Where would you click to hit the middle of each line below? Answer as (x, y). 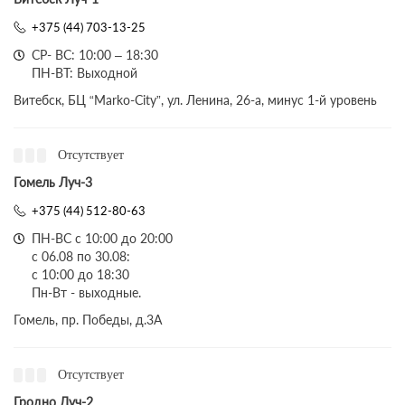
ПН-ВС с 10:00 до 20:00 (102, 238)
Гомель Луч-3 (53, 182)
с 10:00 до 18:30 (80, 274)
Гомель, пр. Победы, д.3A (88, 320)
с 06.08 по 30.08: (81, 256)
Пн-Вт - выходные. (86, 292)
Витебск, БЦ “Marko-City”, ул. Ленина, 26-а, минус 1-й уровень (195, 100)
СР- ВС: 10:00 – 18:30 (95, 55)
